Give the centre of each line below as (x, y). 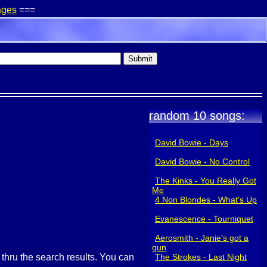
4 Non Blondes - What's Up (206, 200)
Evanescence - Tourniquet (204, 219)
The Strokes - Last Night (201, 257)
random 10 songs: (197, 116)
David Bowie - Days (192, 142)
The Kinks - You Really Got (206, 181)
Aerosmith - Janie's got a (202, 238)
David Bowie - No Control (202, 162)
